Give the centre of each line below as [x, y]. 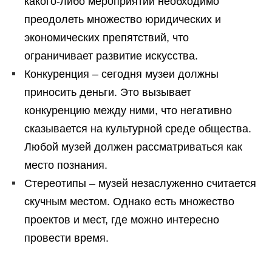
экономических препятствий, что [107, 38]
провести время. [66, 238]
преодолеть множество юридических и [123, 20]
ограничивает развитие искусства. [111, 56]
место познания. [66, 165]
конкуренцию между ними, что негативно [128, 111]
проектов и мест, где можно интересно [122, 220]
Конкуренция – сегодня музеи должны [121, 74]
